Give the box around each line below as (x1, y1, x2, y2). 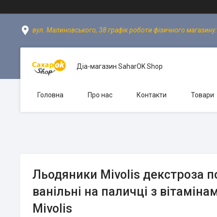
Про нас (88, 91, 112, 99)
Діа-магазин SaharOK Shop (77, 62, 163, 70)
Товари (191, 91, 214, 99)
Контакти (137, 91, 167, 99)
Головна (37, 91, 63, 99)
